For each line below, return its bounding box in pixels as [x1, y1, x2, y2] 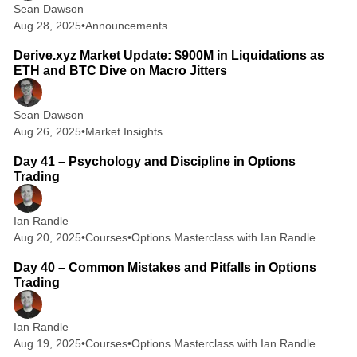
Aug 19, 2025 [13, 336, 81, 350]
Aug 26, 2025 [13, 124, 81, 138]
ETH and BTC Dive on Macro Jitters [13, 63, 227, 77]
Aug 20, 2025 [13, 230, 81, 244]
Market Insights [84, 124, 163, 138]
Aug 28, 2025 [13, 19, 81, 33]
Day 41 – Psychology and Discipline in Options [13, 154, 296, 168]
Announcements [84, 19, 167, 33]
